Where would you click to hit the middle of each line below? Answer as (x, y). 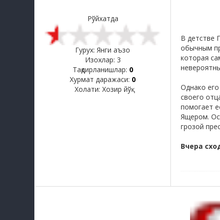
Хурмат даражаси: (101, 80)
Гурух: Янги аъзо (103, 50)
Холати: (88, 89)
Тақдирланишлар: (101, 70)
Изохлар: (101, 60)
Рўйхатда (103, 18)
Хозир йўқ (116, 89)
